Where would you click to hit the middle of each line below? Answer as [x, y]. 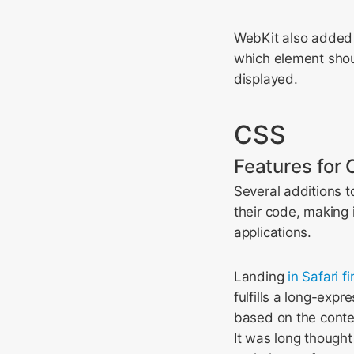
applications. [273, 232]
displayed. [265, 79]
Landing [261, 277]
